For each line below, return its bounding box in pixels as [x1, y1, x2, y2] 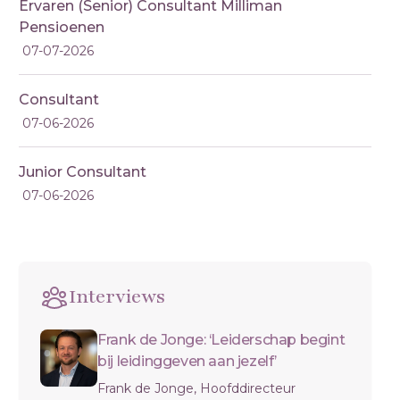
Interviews [69, 284, 166, 310]
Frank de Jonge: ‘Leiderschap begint [97, 331, 346, 348]
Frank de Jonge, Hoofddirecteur [97, 380, 296, 396]
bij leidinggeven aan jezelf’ [97, 353, 278, 370]
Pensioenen [19, 19, 105, 36]
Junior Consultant [19, 163, 147, 180]
